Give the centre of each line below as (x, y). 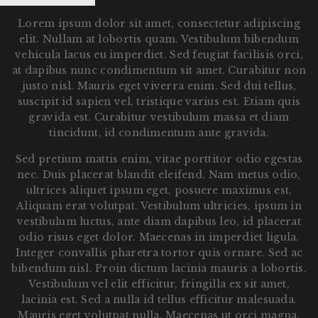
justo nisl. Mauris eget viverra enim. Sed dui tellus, (159, 86)
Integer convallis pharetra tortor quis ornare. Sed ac (159, 253)
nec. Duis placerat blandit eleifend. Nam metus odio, (159, 175)
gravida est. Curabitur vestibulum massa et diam (159, 117)
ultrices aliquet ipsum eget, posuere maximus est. (159, 191)
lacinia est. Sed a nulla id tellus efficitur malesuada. (159, 300)
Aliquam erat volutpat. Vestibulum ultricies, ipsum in (159, 206)
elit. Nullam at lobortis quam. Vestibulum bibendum (159, 39)
